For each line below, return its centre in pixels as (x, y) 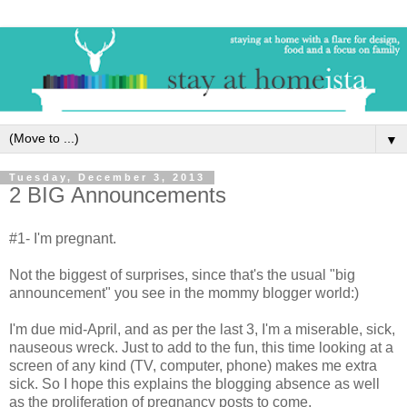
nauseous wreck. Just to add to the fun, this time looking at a (201, 348)
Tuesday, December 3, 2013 (107, 178)
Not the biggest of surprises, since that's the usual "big (182, 275)
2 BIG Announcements (118, 195)
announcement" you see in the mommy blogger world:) (184, 293)
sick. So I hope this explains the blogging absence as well (194, 384)
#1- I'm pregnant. (63, 239)
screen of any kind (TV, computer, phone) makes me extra (193, 366)
